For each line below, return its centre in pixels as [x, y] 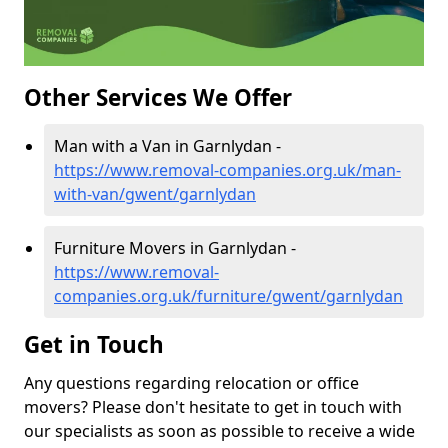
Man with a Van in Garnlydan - [167, 146]
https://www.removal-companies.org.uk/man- [227, 170]
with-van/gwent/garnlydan [155, 194]
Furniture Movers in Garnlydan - [175, 248]
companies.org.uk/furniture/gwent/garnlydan [228, 296]
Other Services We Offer [158, 98]
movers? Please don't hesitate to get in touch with [213, 407]
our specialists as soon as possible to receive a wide [219, 431]
